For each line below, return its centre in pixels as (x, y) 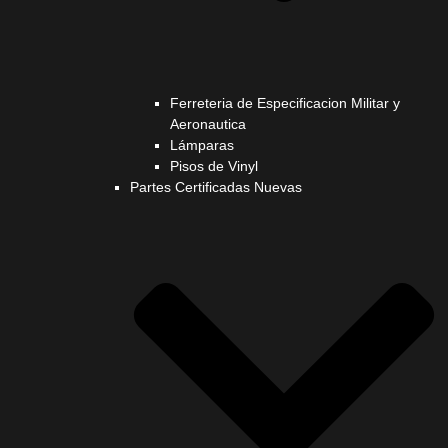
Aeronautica (208, 123)
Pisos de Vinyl (214, 165)
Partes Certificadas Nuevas (216, 186)
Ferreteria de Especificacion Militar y (285, 102)
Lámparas (202, 144)
